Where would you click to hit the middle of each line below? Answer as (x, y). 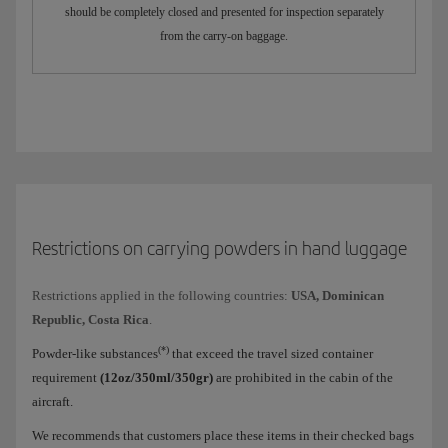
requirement (64, 378)
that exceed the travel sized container (271, 354)
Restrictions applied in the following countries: (161, 296)
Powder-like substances (95, 354)
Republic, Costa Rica (90, 320)
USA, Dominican (337, 296)
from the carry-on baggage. (224, 36)
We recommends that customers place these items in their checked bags (223, 436)
